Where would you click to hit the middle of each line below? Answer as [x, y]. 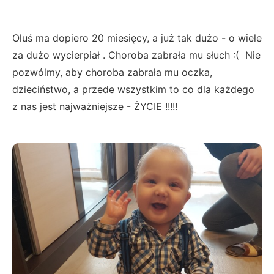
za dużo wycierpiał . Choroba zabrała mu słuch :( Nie [136, 55]
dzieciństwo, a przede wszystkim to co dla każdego [133, 89]
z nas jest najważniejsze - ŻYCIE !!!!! [95, 106]
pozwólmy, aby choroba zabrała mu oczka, [112, 72]
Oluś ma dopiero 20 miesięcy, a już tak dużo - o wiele [137, 38]
